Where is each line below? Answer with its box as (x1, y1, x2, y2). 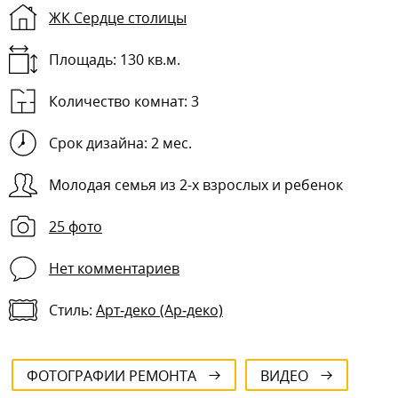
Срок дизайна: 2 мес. (49, 133, 192, 153)
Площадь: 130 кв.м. (49, 50, 180, 69)
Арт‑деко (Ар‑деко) (96, 300, 223, 320)
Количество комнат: (49, 92, 187, 111)
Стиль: (49, 300, 92, 320)
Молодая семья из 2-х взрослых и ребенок (49, 175, 343, 195)
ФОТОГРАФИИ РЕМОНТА (27, 366, 196, 386)
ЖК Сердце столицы (49, 8, 187, 28)
